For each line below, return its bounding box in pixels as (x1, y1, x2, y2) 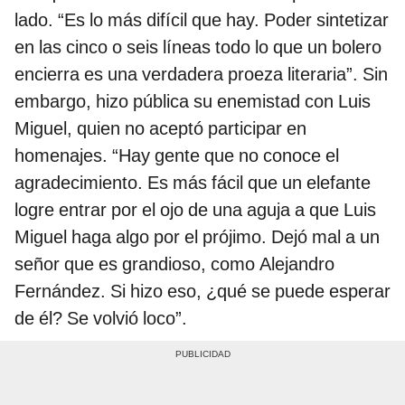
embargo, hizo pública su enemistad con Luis (14, 90, 371, 113)
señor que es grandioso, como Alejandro (14, 253, 334, 276)
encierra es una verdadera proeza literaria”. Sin (14, 63, 388, 86)
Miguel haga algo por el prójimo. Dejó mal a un (14, 226, 380, 249)
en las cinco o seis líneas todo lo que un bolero (14, 36, 381, 59)
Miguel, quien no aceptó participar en (14, 118, 306, 140)
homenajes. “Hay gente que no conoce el (14, 145, 339, 167)
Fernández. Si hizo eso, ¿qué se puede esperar (14, 280, 391, 303)
